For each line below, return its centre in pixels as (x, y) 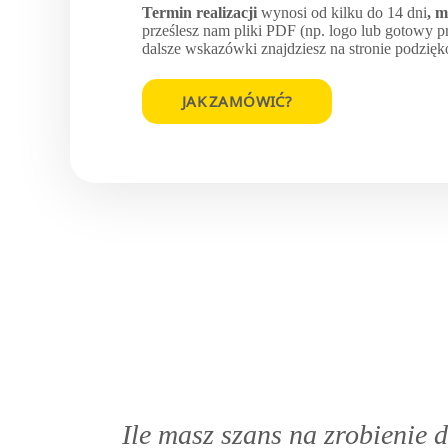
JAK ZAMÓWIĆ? (237, 101)
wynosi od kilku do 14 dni (344, 13)
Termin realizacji (201, 13)
